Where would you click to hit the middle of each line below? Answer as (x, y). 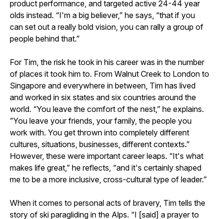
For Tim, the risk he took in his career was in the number (107, 62)
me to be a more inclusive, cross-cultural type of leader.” (108, 179)
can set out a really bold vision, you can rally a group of (107, 27)
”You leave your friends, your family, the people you (101, 120)
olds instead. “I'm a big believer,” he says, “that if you (102, 15)
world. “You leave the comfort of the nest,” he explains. (107, 109)
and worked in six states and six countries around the (103, 97)
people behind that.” (45, 38)
